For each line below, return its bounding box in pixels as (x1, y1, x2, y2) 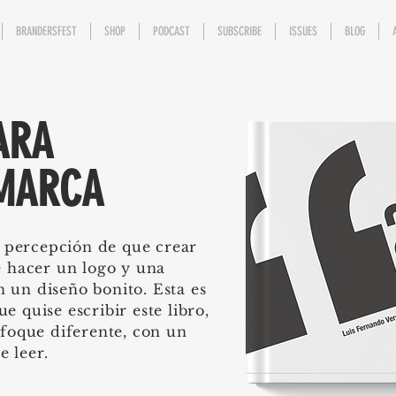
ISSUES (289, 24, 317, 39)
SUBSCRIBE (217, 24, 262, 39)
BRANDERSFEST (16, 24, 77, 39)
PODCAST (153, 24, 190, 39)
